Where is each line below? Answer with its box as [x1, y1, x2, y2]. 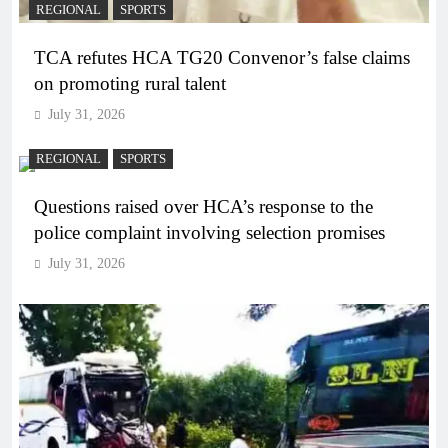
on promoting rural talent [34, 72, 226, 94]
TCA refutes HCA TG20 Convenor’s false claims [34, 46, 410, 68]
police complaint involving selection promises [34, 221, 385, 243]
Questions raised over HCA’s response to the [34, 195, 373, 217]
